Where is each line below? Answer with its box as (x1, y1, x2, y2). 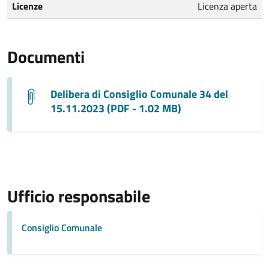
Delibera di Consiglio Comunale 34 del (50, 85, 228, 102)
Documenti (7, 43, 85, 70)
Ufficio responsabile (7, 183, 150, 209)
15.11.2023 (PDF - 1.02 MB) (50, 100, 181, 116)
